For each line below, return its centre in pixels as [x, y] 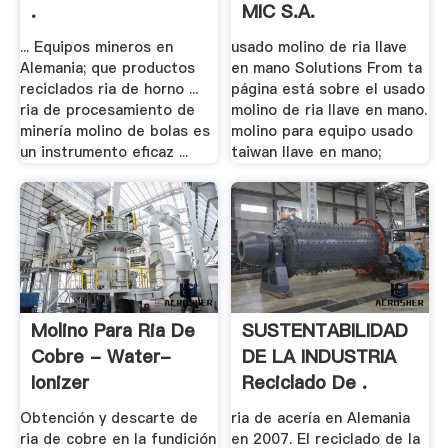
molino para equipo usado [322, 130]
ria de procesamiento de [107, 109]
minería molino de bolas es [114, 130]
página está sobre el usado [328, 88]
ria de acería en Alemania [321, 417]
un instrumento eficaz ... [103, 151]
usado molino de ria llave [319, 46]
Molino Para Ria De [112, 331]
